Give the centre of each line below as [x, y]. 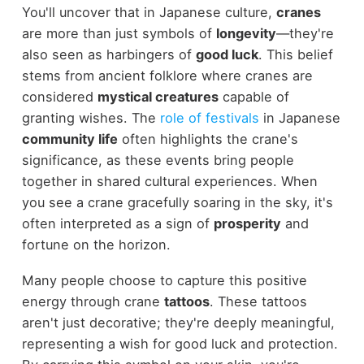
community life [69, 139]
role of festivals [209, 117]
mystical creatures [158, 96]
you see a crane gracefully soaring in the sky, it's [177, 202]
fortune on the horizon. [96, 244]
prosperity [247, 223]
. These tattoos [258, 302]
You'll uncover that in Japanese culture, [149, 12]
